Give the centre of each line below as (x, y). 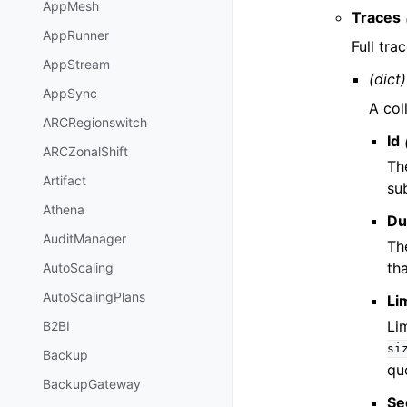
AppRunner (76, 35)
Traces (377, 17)
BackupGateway (92, 384)
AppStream (76, 65)
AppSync (70, 94)
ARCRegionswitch (95, 123)
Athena (64, 210)
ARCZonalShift (85, 152)
